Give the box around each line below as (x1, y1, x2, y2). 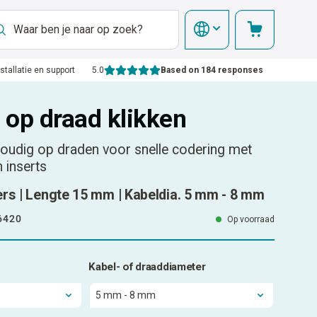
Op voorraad (226, 214, 275, 225)
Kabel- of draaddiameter (88, 260, 206, 274)
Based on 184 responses (160, 65, 263, 75)
